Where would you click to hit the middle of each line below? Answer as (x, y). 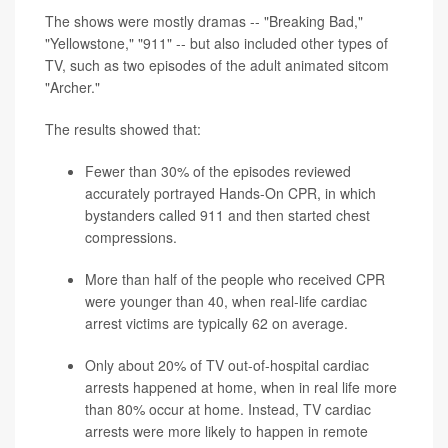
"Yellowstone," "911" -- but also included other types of (216, 43)
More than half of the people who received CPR (235, 279)
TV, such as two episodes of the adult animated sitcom (217, 65)
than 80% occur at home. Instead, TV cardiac (228, 409)
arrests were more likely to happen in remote (226, 431)
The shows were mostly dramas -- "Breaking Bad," (204, 21)
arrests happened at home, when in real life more (241, 387)
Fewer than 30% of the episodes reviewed (218, 171)
